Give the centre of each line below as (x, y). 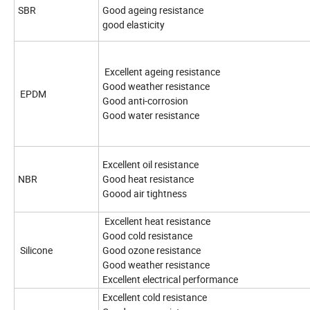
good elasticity (134, 25)
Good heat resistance (148, 179)
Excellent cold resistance (155, 298)
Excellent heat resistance (156, 221)
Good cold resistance (147, 236)
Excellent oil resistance (151, 165)
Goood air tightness (145, 194)
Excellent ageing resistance (161, 72)
